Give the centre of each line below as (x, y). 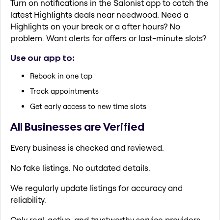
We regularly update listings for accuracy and (96, 188)
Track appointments (64, 91)
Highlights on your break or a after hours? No (95, 27)
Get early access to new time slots (88, 107)
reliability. (28, 199)
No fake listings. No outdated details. (80, 167)
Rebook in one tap (61, 76)
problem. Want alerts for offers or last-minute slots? (108, 38)
